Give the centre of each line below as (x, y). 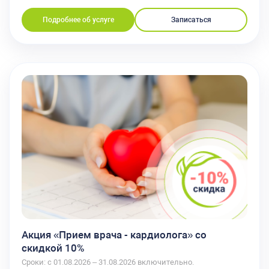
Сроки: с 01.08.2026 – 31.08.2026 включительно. (108, 262)
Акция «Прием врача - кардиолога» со (114, 234)
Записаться (191, 20)
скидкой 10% (53, 248)
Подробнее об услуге (78, 20)
